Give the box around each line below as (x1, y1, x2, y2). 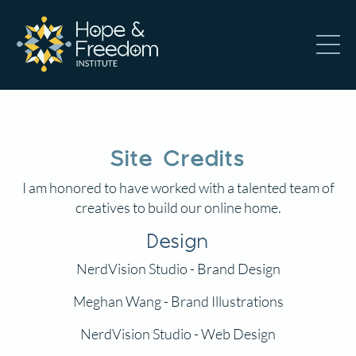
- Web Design (192, 324, 276, 342)
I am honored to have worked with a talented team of (21, 178, 335, 196)
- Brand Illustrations (161, 292, 284, 310)
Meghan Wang (72, 292, 161, 310)
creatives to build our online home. (75, 198, 281, 216)
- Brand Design (187, 259, 281, 277)
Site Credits (110, 144, 246, 171)
